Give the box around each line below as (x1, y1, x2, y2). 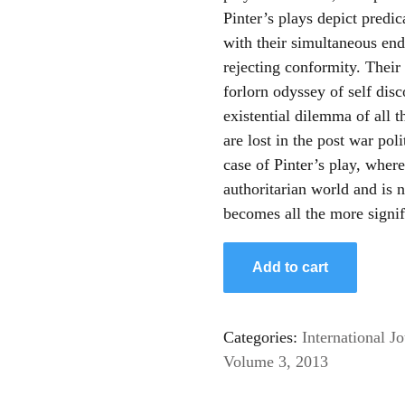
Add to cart (251, 259, 328, 275)
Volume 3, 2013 (222, 352, 328, 371)
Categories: (222, 327, 302, 346)
